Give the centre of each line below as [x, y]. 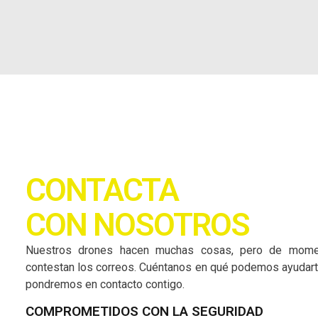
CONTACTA [102, 190]
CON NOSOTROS [137, 225]
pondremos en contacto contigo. [105, 285]
